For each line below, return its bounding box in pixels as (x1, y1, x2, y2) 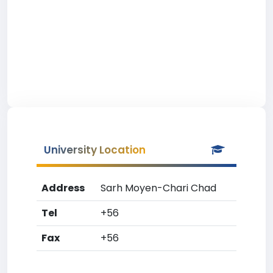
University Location (44, 143, 146, 157)
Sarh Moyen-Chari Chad (101, 181, 216, 195)
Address (41, 181, 85, 195)
